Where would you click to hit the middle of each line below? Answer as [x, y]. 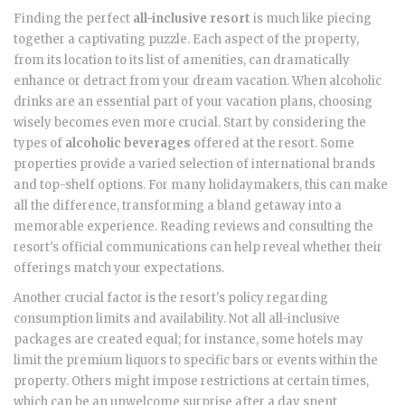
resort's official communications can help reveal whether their [198, 248]
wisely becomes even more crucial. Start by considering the [190, 123]
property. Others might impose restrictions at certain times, [191, 381]
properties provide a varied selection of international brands [194, 165]
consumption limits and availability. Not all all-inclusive [177, 319]
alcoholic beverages [128, 144]
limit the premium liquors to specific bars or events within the [196, 361]
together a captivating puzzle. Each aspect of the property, [186, 40]
